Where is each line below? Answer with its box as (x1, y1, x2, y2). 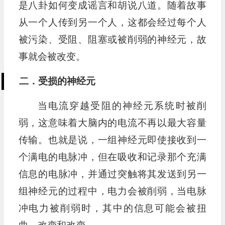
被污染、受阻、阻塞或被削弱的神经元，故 (18, 34, 206, 45)
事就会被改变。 (18, 51, 85, 62)
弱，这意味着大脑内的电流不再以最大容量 (18, 118, 206, 129)
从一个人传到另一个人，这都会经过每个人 (18, 17, 206, 28)
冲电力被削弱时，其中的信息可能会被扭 (18, 203, 206, 214)
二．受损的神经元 (19, 76, 95, 87)
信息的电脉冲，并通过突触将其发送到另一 (18, 169, 206, 180)
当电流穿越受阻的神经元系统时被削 (37, 100, 206, 111)
